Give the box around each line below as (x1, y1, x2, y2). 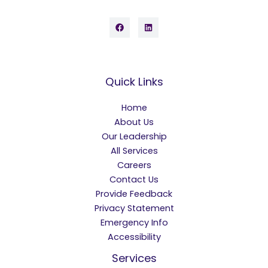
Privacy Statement (94, 202, 174, 214)
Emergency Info (100, 216, 168, 229)
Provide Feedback (96, 187, 172, 200)
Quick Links (105, 74, 163, 89)
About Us (114, 115, 154, 128)
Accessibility (107, 230, 161, 243)
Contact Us (109, 173, 159, 185)
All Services (110, 144, 158, 157)
